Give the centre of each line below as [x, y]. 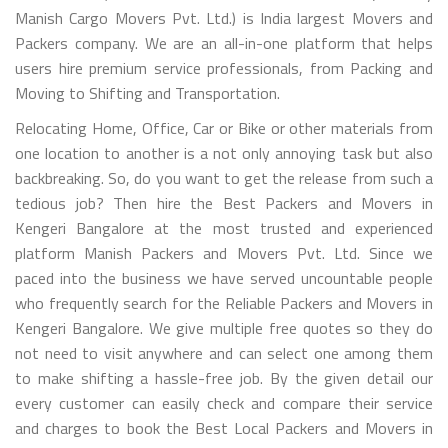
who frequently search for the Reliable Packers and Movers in [224, 302]
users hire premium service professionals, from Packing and [224, 67]
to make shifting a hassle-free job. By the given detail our [224, 377]
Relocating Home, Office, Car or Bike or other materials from [224, 127]
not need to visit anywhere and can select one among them [224, 352]
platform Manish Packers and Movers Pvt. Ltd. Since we [224, 252]
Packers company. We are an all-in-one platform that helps [224, 42]
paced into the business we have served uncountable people [224, 277]
